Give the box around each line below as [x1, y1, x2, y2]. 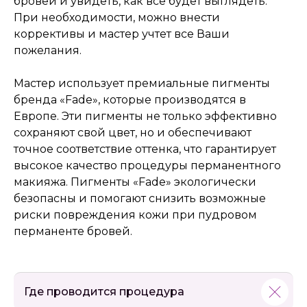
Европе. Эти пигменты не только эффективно [14, 110, 277, 123]
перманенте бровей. [14, 225, 132, 238]
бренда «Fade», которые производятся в [14, 93, 246, 107]
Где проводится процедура [24, 285, 184, 299]
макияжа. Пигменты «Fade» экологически [14, 175, 256, 189]
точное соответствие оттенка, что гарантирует [14, 143, 276, 156]
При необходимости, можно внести [14, 11, 220, 25]
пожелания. [14, 44, 82, 58]
